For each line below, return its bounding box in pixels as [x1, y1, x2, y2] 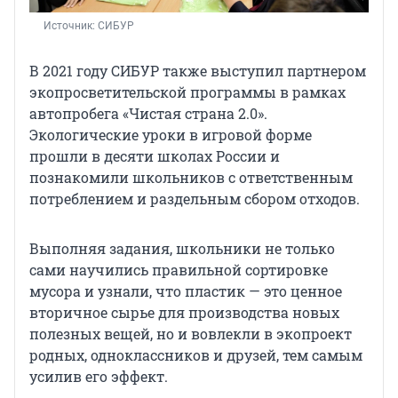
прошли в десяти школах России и [29, 147, 280, 166]
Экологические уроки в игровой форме [29, 125, 312, 145]
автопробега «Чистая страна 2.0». [29, 104, 267, 123]
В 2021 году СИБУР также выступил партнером [29, 61, 366, 81]
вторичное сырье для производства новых [29, 303, 339, 322]
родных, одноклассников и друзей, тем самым [29, 346, 362, 365]
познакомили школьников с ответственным [29, 168, 353, 187]
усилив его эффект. [29, 367, 168, 386]
